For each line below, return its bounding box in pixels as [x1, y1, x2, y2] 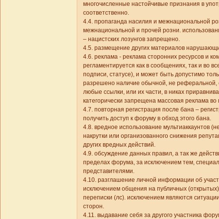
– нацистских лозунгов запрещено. [83, 35, 180, 43]
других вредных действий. [83, 141, 155, 148]
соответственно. [83, 9, 129, 16]
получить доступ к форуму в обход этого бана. [83, 114, 211, 122]
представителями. [83, 167, 134, 175]
